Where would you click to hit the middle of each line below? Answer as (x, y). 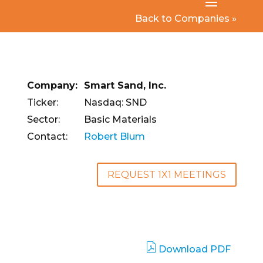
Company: (52, 86)
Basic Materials (120, 120)
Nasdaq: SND (115, 103)
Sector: (43, 120)
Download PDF (195, 249)
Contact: (47, 137)
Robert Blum (114, 137)
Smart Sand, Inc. (125, 86)
